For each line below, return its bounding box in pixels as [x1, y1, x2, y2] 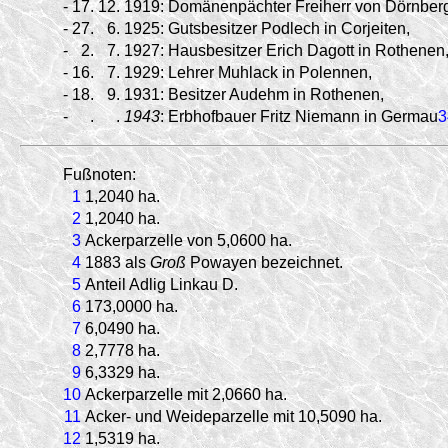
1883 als [85, 253, 150, 271]
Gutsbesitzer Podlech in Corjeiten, [168, 19, 410, 37]
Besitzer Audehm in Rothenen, [168, 85, 384, 103]
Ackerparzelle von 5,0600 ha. [85, 231, 292, 249]
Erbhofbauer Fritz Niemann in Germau [168, 107, 438, 125]
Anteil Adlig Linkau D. [85, 275, 238, 293]
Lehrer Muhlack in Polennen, [168, 63, 372, 81]
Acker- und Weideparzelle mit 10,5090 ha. [85, 407, 382, 425]
